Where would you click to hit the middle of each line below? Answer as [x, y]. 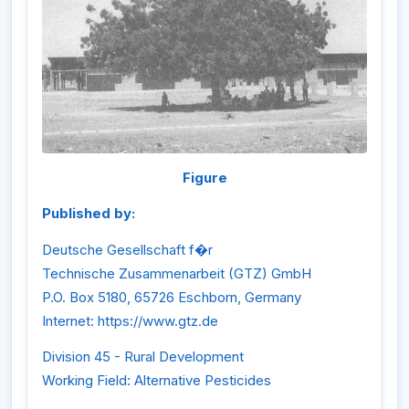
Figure [204, 177]
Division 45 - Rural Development [143, 357]
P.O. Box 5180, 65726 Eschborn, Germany [172, 297]
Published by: [89, 214]
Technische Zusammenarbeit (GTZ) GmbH [177, 273]
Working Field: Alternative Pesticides [157, 381]
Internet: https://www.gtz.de [130, 320]
